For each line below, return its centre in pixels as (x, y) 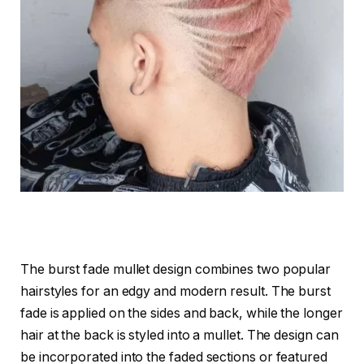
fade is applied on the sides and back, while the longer (182, 313)
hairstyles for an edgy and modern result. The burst (175, 291)
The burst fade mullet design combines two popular (176, 269)
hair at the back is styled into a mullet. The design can (180, 335)
